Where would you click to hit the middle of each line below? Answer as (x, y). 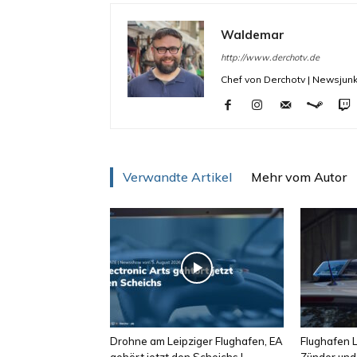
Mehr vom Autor (299, 177)
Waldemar (253, 35)
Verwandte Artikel (177, 177)
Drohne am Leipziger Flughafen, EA (196, 341)
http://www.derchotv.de (270, 57)
